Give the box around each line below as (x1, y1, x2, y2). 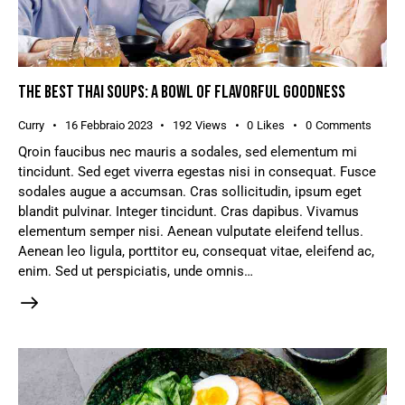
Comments (315, 118, 372, 133)
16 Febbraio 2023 (64, 118, 153, 133)
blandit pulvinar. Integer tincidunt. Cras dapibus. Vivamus (18, 203, 359, 221)
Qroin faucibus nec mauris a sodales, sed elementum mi (18, 144, 357, 161)
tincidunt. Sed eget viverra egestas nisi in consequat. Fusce (18, 164, 376, 181)
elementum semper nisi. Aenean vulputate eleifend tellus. (18, 223, 363, 240)
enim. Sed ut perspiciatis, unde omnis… (18, 263, 253, 280)
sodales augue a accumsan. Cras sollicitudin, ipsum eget (18, 184, 362, 201)
